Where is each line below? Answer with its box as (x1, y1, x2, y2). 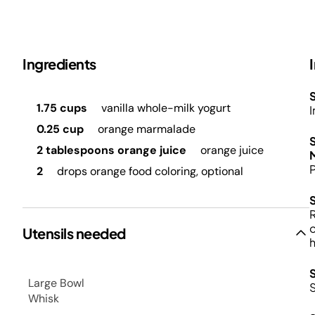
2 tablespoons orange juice (37, 143, 186, 157)
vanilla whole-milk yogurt (98, 101, 231, 115)
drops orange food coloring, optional (54, 164, 243, 179)
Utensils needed (22, 224, 126, 242)
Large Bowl (28, 276, 84, 290)
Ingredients (22, 55, 96, 72)
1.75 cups (37, 101, 87, 115)
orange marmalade (95, 122, 195, 136)
